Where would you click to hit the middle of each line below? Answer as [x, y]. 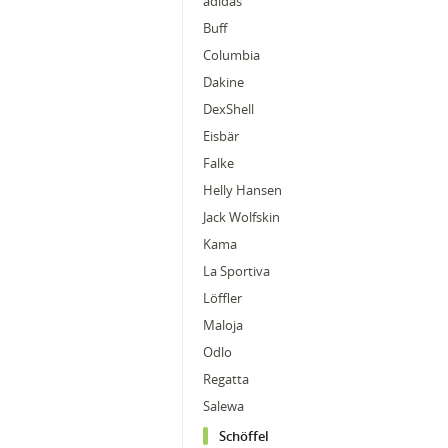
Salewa [223, 406]
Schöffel [244, 435]
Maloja [223, 325]
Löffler [222, 298]
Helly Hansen [242, 190]
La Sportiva [236, 271]
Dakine [223, 82]
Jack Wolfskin [241, 217]
